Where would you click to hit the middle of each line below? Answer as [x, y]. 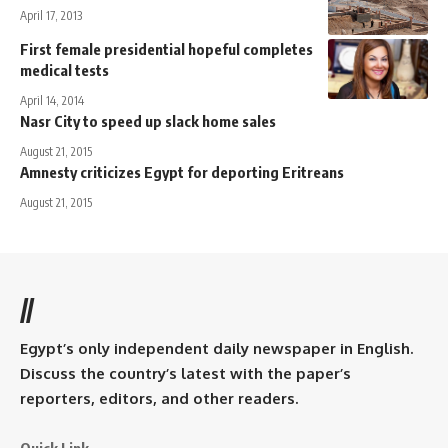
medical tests [64, 69]
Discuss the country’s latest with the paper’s [185, 373]
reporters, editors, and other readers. [159, 398]
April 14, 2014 [52, 100]
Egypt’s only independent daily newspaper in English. [216, 348]
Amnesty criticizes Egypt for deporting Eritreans [182, 171]
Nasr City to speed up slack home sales [148, 120]
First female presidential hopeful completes [166, 48]
